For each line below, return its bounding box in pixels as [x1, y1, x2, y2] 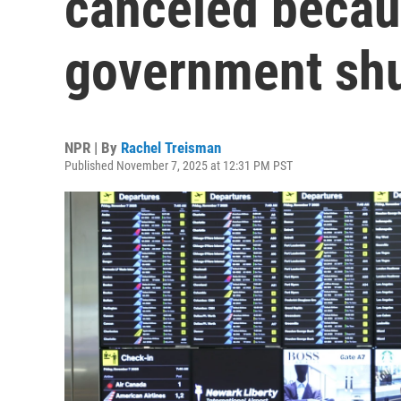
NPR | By [64, 139, 121, 157]
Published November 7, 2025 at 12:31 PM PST [64, 158, 293, 173]
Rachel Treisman [121, 139, 221, 157]
